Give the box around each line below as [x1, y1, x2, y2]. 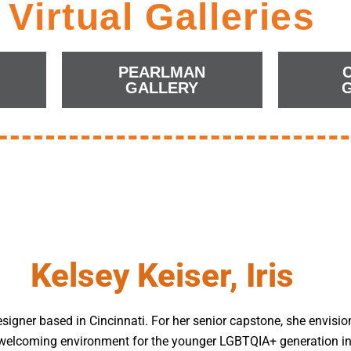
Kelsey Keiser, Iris [31, 255, 294, 295]
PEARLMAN [118, 63, 206, 81]
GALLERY [125, 79, 199, 96]
